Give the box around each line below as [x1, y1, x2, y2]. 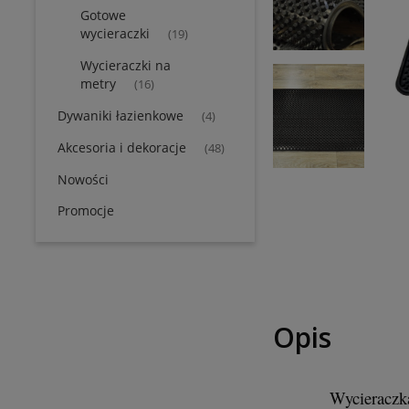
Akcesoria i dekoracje [58, 139, 186, 156]
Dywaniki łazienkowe [58, 107, 184, 124]
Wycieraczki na [80, 57, 171, 74]
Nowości [58, 171, 109, 188]
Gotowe [80, 6, 126, 24]
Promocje [58, 202, 114, 219]
